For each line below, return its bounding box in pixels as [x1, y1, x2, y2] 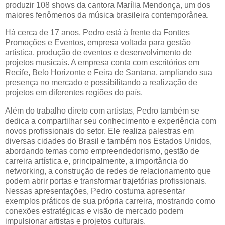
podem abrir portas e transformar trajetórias [5, 177, 160, 186]
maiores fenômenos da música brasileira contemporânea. [5, 10, 209, 19]
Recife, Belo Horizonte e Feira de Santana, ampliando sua [5, 68, 212, 77]
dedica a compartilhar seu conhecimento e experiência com [5, 117, 216, 126]
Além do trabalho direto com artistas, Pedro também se [5, 106, 199, 116]
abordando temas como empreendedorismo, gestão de [5, 147, 199, 156]
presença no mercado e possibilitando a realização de [5, 78, 197, 87]
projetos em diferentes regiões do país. [5, 88, 143, 97]
